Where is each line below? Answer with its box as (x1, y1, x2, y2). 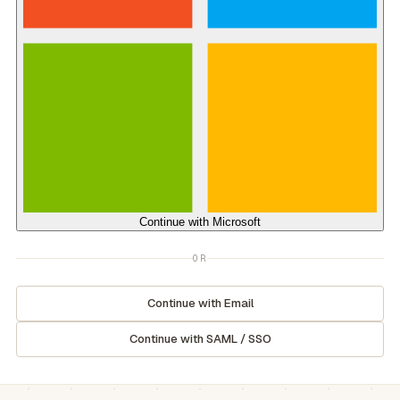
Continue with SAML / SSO (129, 331, 271, 347)
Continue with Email (146, 296, 254, 312)
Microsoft (212, 214, 261, 229)
